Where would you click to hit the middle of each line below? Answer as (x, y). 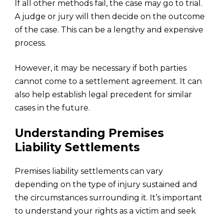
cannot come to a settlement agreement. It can (108, 81)
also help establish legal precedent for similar (103, 94)
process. (30, 43)
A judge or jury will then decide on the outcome (110, 16)
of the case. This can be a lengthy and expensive (109, 29)
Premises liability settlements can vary (89, 171)
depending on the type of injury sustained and (106, 184)
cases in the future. (52, 108)
